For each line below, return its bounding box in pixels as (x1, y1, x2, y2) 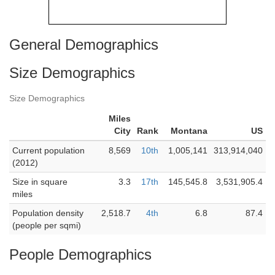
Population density (12, 208, 83, 218)
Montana (171, 126, 207, 136)
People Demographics (9, 246, 152, 263)
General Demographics (9, 36, 158, 53)
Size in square (12, 177, 68, 187)
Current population (12, 145, 85, 155)
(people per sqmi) (12, 220, 81, 230)
